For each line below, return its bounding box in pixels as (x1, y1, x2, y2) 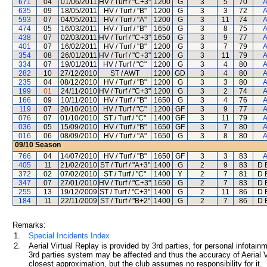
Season (33, 141, 61, 149)
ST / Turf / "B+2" (100, 197, 150, 205)
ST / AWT (110, 69, 139, 77)
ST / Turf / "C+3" (100, 188, 150, 196)
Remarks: (13, 221, 46, 229)
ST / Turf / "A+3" (100, 161, 150, 169)
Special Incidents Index (29, 231, 110, 240)
